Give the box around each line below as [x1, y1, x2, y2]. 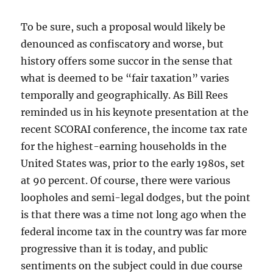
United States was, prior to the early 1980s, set [21, 157, 246, 170]
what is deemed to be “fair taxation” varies [21, 72, 230, 85]
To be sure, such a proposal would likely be [21, 21, 226, 34]
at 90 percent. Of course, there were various [21, 174, 231, 187]
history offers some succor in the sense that [21, 55, 233, 68]
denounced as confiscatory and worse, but [21, 38, 224, 51]
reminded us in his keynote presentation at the [21, 106, 249, 119]
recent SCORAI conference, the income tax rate [21, 123, 248, 136]
